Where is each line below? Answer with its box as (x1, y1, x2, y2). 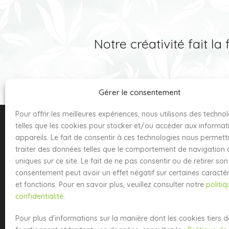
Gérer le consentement (98, 87, 180, 97)
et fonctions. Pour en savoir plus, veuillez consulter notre (15, 180, 206, 189)
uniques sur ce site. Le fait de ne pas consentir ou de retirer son (15, 156, 228, 166)
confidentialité (15, 192, 63, 201)
